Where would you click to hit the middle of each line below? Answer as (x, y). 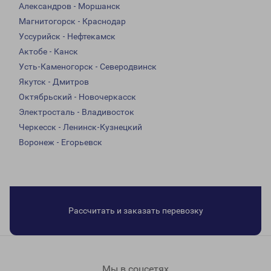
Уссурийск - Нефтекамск (67, 37)
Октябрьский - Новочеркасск (77, 97)
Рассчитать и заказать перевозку (135, 211)
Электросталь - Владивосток (77, 112)
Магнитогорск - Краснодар (72, 21)
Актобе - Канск (48, 52)
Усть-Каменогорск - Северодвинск (88, 67)
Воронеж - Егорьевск (60, 142)
